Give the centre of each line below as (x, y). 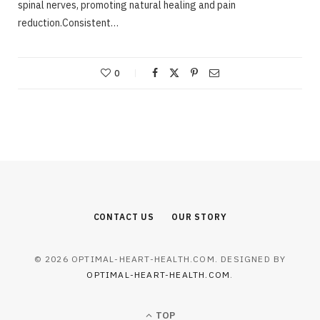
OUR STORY (199, 216)
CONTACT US (124, 216)
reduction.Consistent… (68, 22)
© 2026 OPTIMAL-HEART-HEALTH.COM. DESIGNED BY (160, 259)
